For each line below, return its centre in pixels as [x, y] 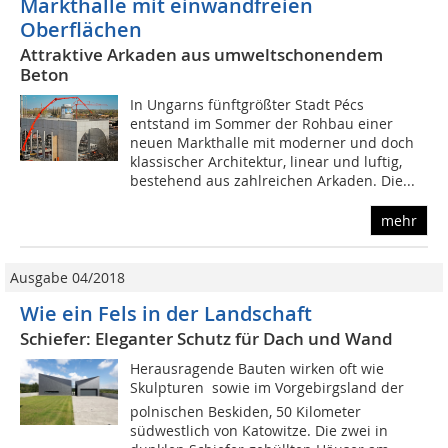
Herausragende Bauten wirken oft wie [257, 369]
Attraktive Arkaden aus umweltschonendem [201, 55]
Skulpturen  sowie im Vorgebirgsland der [267, 388]
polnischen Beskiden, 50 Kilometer [246, 412]
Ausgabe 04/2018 [67, 278]
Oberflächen [81, 30]
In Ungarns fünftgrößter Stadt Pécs [247, 105]
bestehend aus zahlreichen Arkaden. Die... [273, 181]
